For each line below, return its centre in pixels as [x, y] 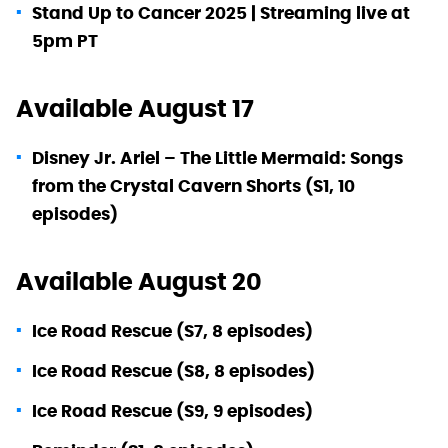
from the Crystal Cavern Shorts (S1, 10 [193, 185]
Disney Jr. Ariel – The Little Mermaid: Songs [217, 157]
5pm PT [65, 40]
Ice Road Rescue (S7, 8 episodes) [172, 330]
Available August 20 [139, 281]
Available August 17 [135, 108]
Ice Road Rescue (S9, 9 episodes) [172, 410]
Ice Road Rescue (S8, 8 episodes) [173, 370]
